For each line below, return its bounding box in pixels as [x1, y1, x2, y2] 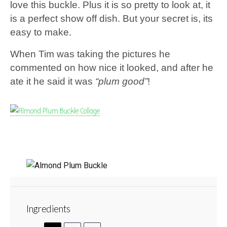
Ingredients [26, 203, 70, 214]
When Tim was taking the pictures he [10, 48, 170, 59]
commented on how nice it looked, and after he [10, 62, 213, 73]
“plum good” [95, 75, 147, 87]
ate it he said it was [10, 75, 95, 87]
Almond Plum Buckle [26, 186, 128, 201]
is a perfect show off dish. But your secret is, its [10, 13, 213, 24]
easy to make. [10, 26, 71, 37]
